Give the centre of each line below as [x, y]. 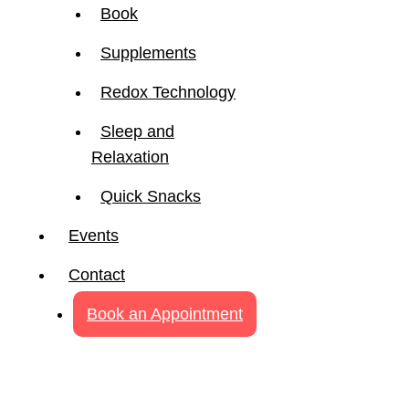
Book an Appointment [165, 315]
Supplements [148, 53]
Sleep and [137, 132]
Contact [97, 275]
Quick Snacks [151, 197]
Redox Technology [168, 93]
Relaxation [130, 157]
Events [94, 236]
